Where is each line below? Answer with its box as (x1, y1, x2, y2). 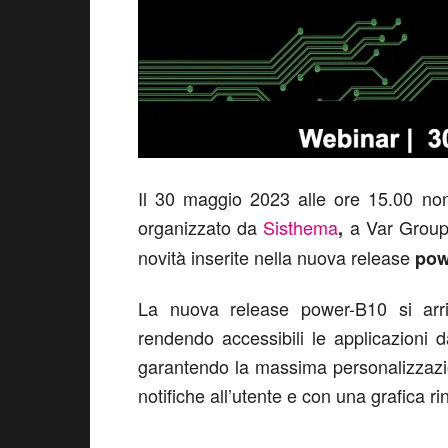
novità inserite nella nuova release (138, 244, 410, 270)
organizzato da (138, 214, 264, 240)
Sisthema (263, 214, 339, 240)
